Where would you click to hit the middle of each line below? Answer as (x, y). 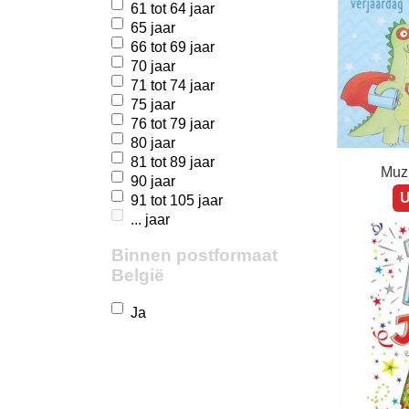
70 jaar (153, 66)
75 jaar (153, 104)
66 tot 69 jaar (173, 47)
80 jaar (153, 142)
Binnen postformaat (194, 255)
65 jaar (153, 27)
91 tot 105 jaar (177, 200)
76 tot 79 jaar (173, 123)
